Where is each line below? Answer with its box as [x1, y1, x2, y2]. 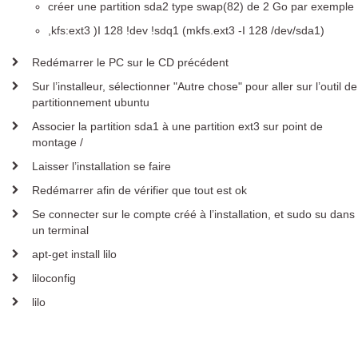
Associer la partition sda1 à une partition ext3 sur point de [32, 120, 323, 133]
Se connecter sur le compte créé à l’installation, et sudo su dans [32, 208, 355, 221]
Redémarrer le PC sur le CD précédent [32, 56, 229, 69]
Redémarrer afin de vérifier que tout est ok [32, 184, 247, 197]
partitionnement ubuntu [32, 96, 149, 109]
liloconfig [32, 272, 76, 284]
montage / [32, 136, 83, 149]
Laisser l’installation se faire [32, 160, 171, 173]
